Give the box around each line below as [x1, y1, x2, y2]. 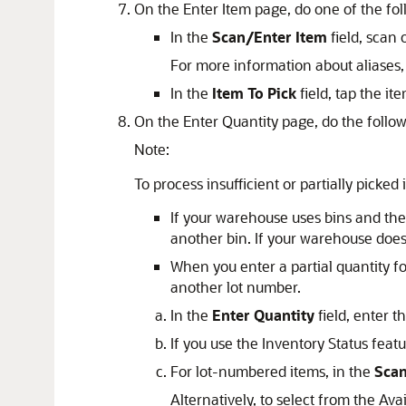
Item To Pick [212, 83, 296, 102]
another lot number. [170, 277, 301, 296]
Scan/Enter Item [212, 27, 327, 46]
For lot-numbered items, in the [170, 362, 374, 381]
